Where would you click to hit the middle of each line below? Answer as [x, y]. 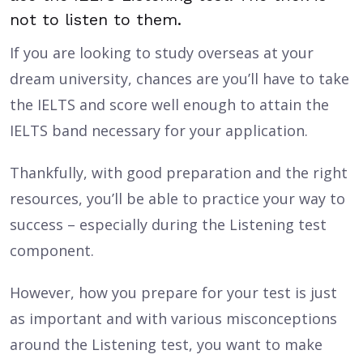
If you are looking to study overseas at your [162, 53]
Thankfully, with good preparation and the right [179, 173]
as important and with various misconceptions [173, 318]
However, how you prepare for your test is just [173, 293]
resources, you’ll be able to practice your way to [177, 199]
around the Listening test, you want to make [166, 344]
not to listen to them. [96, 19]
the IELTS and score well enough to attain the [169, 105]
